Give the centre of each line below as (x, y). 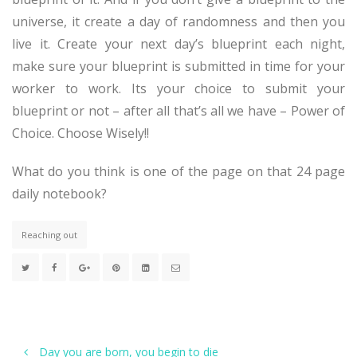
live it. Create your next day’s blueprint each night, (178, 44)
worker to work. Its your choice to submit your (178, 88)
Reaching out (49, 235)
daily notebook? (59, 194)
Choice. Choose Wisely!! (80, 133)
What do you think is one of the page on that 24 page (178, 171)
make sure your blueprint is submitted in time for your (178, 66)
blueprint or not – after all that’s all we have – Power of (178, 111)
